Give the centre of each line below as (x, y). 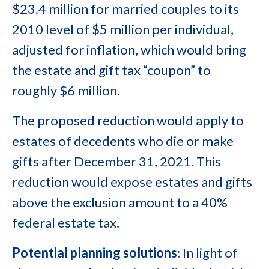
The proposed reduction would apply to (128, 120)
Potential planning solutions (95, 252)
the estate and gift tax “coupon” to (111, 70)
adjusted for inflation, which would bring (129, 50)
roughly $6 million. (66, 90)
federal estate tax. (66, 222)
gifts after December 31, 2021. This (116, 161)
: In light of (207, 252)
